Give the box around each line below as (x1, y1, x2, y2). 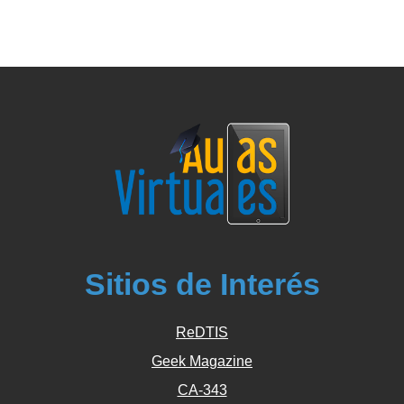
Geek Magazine (151, 353, 252, 369)
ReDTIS (176, 324, 228, 340)
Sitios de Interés (84, 266, 320, 301)
